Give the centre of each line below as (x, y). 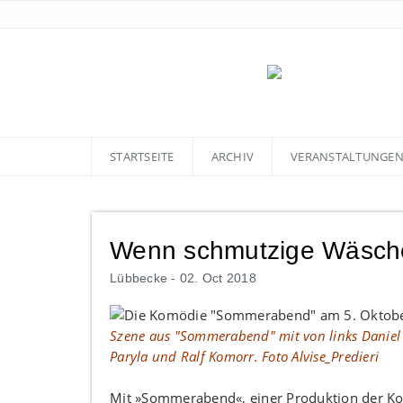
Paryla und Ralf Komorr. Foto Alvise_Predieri (244, 356)
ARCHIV (232, 157)
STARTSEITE (142, 157)
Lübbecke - (145, 278)
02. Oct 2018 (218, 278)
